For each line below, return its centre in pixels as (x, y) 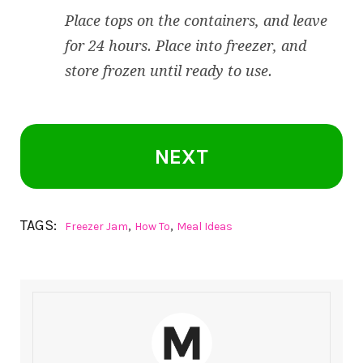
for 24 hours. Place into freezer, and (186, 45)
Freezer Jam (96, 226)
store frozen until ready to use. (169, 70)
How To (152, 226)
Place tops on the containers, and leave (196, 20)
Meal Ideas (205, 226)
